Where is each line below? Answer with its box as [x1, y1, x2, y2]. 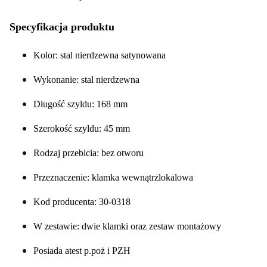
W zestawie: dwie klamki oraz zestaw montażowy [33, 221, 221, 231]
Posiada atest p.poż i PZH [33, 245, 131, 256]
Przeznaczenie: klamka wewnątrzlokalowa [33, 172, 193, 182]
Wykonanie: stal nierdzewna [33, 74, 139, 85]
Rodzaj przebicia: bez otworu [33, 147, 144, 158]
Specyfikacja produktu [10, 20, 114, 33]
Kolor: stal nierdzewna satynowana [33, 49, 166, 60]
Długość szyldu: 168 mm [33, 98, 128, 109]
